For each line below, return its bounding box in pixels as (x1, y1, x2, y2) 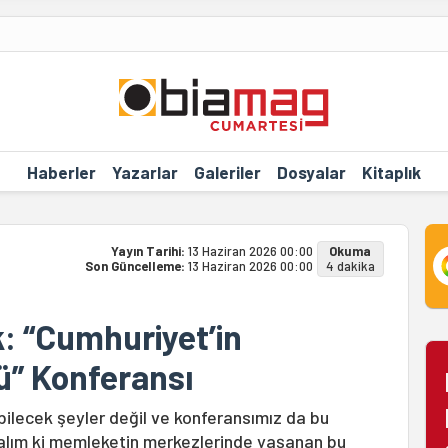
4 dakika (325, 258, 375, 274)
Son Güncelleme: (84, 258, 188, 274)
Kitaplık (361, 161, 421, 182)
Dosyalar (276, 161, 346, 182)
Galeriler (193, 161, 261, 182)
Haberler (26, 161, 96, 182)
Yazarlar (111, 161, 178, 182)
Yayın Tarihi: (110, 243, 188, 259)
